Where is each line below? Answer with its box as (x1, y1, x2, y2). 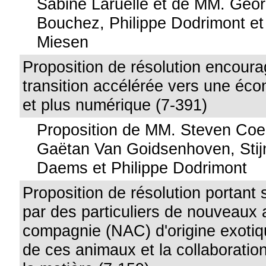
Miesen (37, 33, 89, 51)
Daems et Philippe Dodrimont (37, 159, 248, 177)
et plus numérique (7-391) (23, 96, 208, 114)
